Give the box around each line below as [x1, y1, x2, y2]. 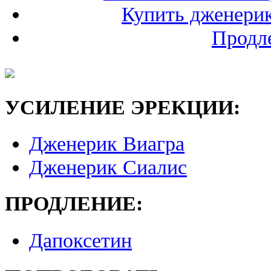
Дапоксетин [29, 228, 132, 252]
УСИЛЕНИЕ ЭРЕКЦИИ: [5, 95, 240, 119]
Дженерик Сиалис [29, 155, 187, 179]
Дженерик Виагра [29, 132, 184, 155]
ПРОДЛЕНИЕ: [5, 192, 143, 215]
